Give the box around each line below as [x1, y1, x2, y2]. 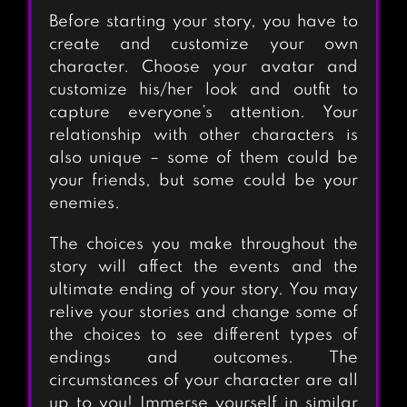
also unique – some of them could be [48, 150, 359, 167]
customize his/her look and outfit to [48, 82, 359, 99]
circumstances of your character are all [48, 372, 359, 390]
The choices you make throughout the [48, 236, 359, 253]
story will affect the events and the [48, 259, 359, 276]
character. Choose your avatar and [48, 59, 359, 76]
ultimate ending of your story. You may [48, 282, 359, 299]
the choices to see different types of [48, 327, 359, 344]
